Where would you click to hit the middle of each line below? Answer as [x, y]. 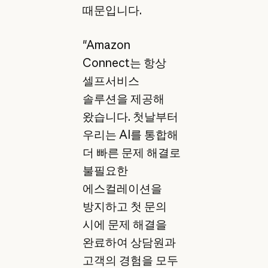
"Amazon [106, 45]
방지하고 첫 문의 [124, 207]
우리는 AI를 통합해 [130, 135]
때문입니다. [112, 10]
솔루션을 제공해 [123, 99]
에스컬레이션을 [122, 189]
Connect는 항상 [124, 63]
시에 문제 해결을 [124, 225]
